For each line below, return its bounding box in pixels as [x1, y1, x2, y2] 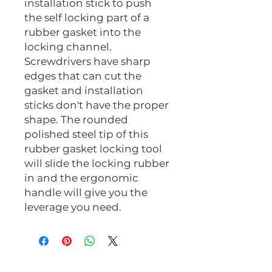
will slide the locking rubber [24, 157, 169, 170]
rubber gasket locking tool [24, 143, 162, 155]
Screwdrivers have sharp [24, 55, 151, 68]
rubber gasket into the [24, 26, 141, 39]
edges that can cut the [24, 70, 141, 83]
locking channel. [24, 41, 112, 53]
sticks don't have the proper [24, 99, 169, 112]
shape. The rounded [24, 114, 128, 126]
